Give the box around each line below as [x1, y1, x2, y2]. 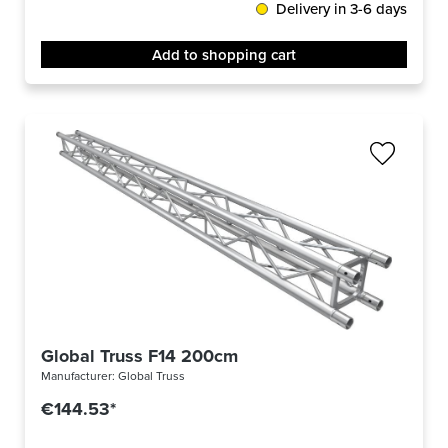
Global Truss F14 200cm [41, 343, 238, 370]
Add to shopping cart [152, 44, 296, 66]
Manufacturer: [41, 367, 118, 385]
